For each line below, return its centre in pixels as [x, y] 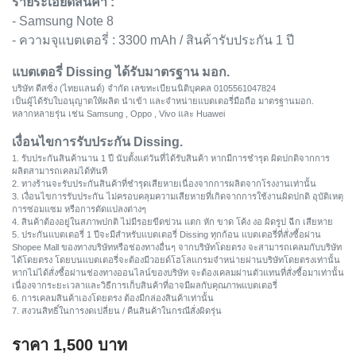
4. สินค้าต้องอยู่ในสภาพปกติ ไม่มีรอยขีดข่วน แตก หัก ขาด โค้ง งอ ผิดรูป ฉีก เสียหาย [172, 222]
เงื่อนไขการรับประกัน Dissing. [97, 142]
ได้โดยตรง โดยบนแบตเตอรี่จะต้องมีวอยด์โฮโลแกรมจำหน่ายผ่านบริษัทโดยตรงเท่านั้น [176, 260]
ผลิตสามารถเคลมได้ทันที [60, 171]
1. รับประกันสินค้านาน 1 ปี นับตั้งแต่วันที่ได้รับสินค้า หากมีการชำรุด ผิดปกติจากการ [171, 158]
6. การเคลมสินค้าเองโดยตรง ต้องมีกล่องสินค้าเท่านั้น [113, 298]
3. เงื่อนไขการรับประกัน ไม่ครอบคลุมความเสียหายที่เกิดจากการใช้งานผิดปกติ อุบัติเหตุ [178, 196]
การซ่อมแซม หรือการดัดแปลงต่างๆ [79, 209]
